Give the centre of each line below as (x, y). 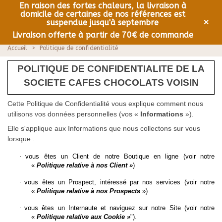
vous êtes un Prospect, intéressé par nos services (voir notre (120, 182)
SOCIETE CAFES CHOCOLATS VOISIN (111, 82)
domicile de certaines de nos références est (103, 14)
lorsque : (22, 139)
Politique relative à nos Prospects (88, 191)
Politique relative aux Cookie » (83, 217)
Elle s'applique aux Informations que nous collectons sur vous (104, 129)
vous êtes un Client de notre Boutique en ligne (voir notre (120, 157)
